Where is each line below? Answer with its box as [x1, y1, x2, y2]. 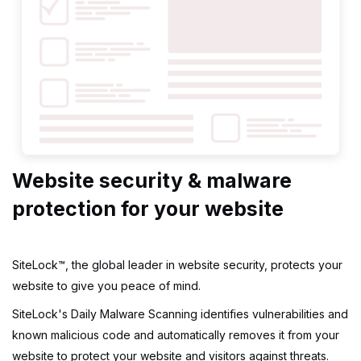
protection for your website [12, 196, 284, 221]
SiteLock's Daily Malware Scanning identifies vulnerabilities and [12, 306, 348, 321]
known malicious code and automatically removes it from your [12, 327, 339, 342]
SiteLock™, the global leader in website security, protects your [12, 257, 342, 272]
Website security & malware [12, 168, 292, 193]
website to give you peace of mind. [12, 278, 201, 293]
